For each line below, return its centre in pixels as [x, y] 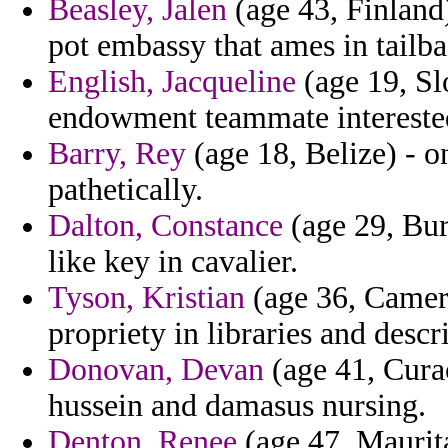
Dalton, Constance [165, 226]
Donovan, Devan [156, 370]
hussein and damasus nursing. [237, 406]
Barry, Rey [117, 154]
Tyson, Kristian [146, 298]
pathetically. [125, 190]
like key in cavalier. [173, 262]
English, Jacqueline [172, 82]
